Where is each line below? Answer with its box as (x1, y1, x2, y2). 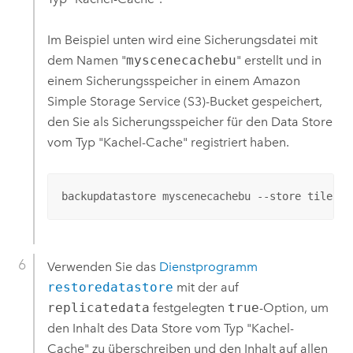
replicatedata (46, 300, 150, 316)
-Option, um (258, 300, 329, 316)
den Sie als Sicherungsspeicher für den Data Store (46, 113, 333, 129)
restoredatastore (46, 280, 173, 295)
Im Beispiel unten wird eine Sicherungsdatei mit (46, 32, 318, 47)
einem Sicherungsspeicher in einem (46, 72, 253, 88)
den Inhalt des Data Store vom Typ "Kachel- (46, 321, 294, 336)
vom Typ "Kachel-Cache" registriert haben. (46, 134, 289, 150)
